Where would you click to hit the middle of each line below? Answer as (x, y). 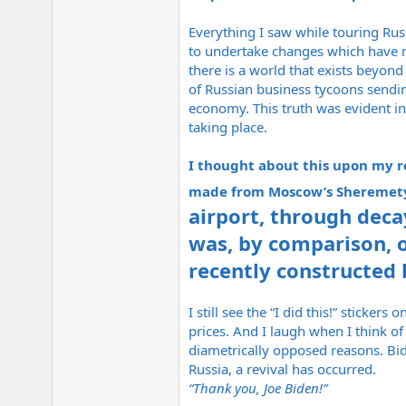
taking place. (228, 127)
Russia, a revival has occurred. (282, 369)
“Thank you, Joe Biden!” (258, 388)
